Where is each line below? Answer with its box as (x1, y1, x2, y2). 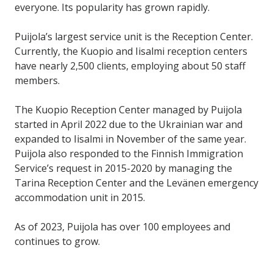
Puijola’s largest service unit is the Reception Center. (15, 30, 253, 43)
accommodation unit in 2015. (15, 191, 145, 204)
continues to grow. (15, 235, 100, 248)
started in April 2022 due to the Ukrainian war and (15, 118, 243, 131)
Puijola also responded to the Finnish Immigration (15, 147, 243, 160)
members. (15, 74, 60, 87)
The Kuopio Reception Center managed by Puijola (15, 103, 242, 116)
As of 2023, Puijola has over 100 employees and (15, 220, 230, 233)
